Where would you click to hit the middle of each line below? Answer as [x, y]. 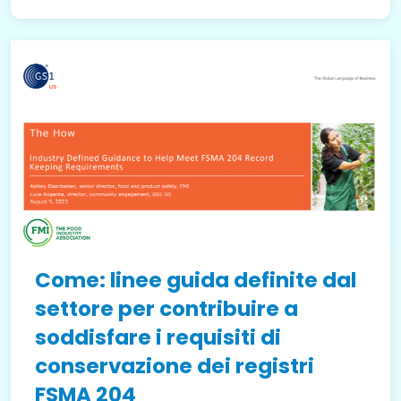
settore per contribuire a [166, 308]
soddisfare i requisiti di [158, 337]
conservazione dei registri [175, 366]
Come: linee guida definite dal [196, 280]
